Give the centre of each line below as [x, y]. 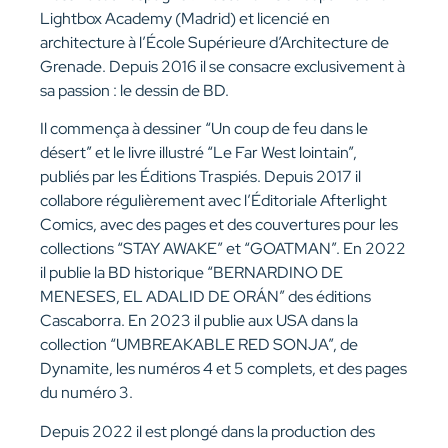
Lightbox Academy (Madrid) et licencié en [185, 18]
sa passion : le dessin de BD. [134, 90]
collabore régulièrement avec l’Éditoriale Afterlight [213, 201]
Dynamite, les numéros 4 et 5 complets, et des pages [223, 369]
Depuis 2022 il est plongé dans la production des [207, 431]
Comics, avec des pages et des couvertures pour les [219, 225]
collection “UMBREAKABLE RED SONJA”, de [199, 345]
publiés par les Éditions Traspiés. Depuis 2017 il [200, 177]
